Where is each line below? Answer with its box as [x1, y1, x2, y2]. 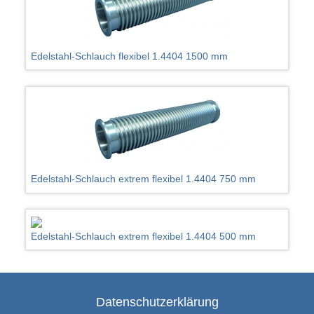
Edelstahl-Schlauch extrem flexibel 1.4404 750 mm [31, 172, 257, 184]
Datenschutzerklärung [95, 294, 219, 309]
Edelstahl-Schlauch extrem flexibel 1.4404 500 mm [31, 230, 257, 242]
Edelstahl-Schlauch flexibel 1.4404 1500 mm [31, 50, 228, 62]
